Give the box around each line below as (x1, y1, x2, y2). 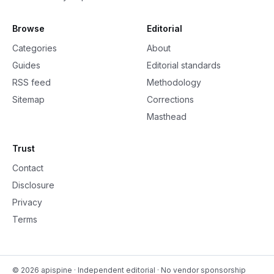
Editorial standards (147, 60, 221, 70)
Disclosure (12, 180, 54, 190)
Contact (12, 163, 43, 173)
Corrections (147, 94, 194, 105)
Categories (12, 43, 57, 53)
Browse (12, 23, 45, 34)
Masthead (147, 111, 187, 122)
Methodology (147, 77, 201, 87)
